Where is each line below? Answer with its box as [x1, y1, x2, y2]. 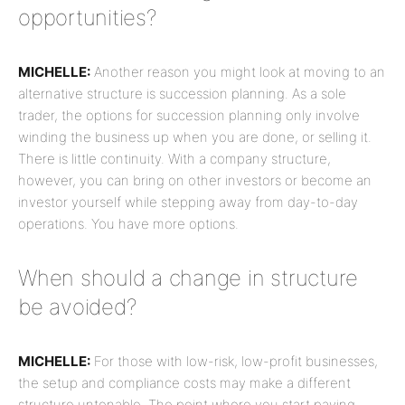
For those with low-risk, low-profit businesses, [90, 353, 378, 370]
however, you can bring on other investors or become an [18, 172, 372, 189]
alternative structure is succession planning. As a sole [18, 85, 346, 102]
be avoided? [18, 294, 137, 320]
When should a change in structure [18, 265, 359, 291]
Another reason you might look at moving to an [90, 63, 385, 80]
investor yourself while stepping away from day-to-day [18, 193, 358, 211]
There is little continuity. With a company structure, [18, 150, 331, 167]
